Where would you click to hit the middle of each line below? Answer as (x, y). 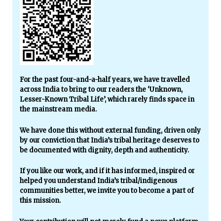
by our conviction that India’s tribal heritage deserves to (110, 140)
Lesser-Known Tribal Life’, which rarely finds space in (107, 99)
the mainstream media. (58, 109)
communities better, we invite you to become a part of (107, 191)
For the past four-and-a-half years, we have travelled (105, 79)
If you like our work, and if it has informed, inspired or (107, 171)
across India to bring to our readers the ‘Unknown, (101, 89)
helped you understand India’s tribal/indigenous (98, 181)
